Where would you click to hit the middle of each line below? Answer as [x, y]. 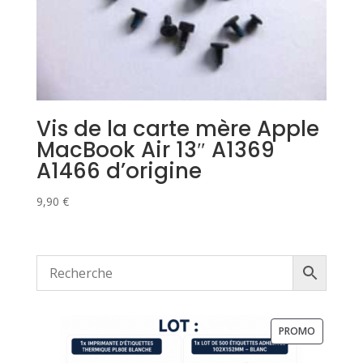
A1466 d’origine [119, 171]
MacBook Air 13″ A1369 [155, 150]
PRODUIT [336, 331]
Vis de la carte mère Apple [177, 129]
